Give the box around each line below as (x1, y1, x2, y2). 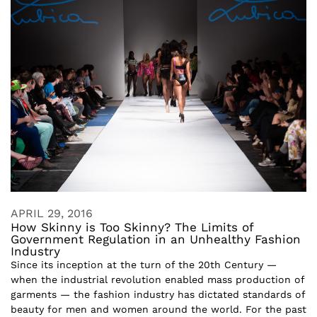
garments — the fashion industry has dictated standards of (11, 288, 305, 300)
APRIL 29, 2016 (11, 206, 93, 220)
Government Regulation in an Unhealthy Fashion (11, 231, 301, 246)
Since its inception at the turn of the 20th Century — (11, 258, 277, 270)
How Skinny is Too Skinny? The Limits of (11, 219, 253, 234)
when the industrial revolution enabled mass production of (11, 273, 304, 285)
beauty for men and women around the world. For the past (11, 303, 306, 315)
